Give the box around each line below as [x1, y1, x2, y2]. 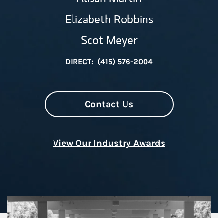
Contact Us [85, 99, 133, 109]
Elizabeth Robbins [65, 11, 153, 27]
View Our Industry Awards [53, 138, 165, 148]
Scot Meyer [80, 32, 138, 48]
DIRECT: [65, 57, 93, 66]
